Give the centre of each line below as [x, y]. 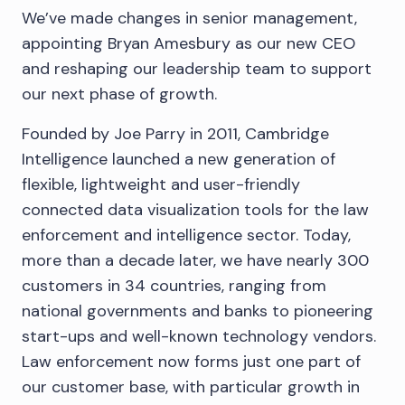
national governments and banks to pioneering [198, 311]
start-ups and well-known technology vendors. [199, 336]
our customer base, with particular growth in [191, 387]
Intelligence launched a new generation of [179, 159]
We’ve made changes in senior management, [189, 18]
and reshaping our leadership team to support [197, 69]
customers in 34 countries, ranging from [174, 286]
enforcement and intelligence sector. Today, [186, 235]
